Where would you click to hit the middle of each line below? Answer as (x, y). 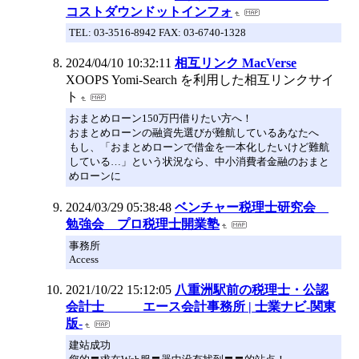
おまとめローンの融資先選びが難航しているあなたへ (194, 132)
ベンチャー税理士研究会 (252, 207)
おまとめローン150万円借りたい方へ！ (161, 118)
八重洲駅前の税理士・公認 (252, 289)
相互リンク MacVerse (236, 63)
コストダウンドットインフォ (149, 11)
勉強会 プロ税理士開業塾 (143, 224)
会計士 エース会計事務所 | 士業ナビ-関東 (201, 306)
